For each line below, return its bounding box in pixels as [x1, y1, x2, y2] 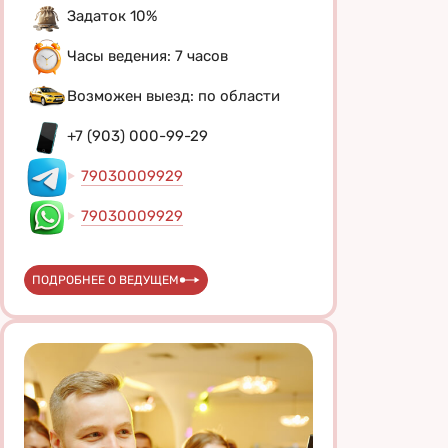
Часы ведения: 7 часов [67, 47, 228, 66]
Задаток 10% [67, 7, 157, 26]
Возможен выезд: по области [67, 87, 280, 106]
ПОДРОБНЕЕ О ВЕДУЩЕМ [32, 272, 179, 287]
